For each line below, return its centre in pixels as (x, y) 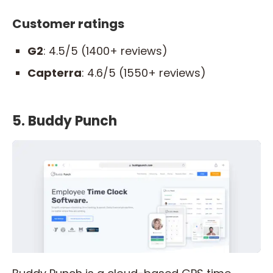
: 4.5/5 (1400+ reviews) (105, 51)
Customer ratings (68, 23)
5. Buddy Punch (65, 121)
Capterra (55, 73)
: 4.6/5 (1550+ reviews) (144, 73)
